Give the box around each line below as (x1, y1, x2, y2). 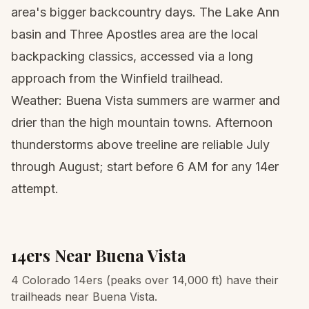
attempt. (11, 181, 59, 196)
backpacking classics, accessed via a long (11, 49, 253, 63)
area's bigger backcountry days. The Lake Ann (11, 5, 279, 19)
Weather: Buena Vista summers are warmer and (11, 93, 280, 108)
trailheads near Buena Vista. (11, 290, 157, 303)
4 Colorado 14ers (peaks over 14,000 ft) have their (11, 273, 279, 287)
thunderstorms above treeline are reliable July (11, 137, 270, 152)
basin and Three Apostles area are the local (11, 27, 258, 41)
